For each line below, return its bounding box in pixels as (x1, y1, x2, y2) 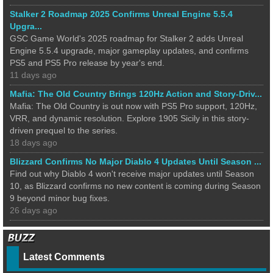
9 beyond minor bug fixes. (10, 193, 110, 203)
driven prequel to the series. (10, 126, 118, 135)
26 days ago (10, 205, 57, 215)
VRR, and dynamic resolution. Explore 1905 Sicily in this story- (10, 113, 249, 123)
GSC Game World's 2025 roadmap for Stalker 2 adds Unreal (10, 34, 243, 43)
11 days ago (10, 70, 57, 80)
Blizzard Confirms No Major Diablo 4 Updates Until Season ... (10, 157, 261, 166)
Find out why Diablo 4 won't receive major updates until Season (10, 169, 254, 179)
